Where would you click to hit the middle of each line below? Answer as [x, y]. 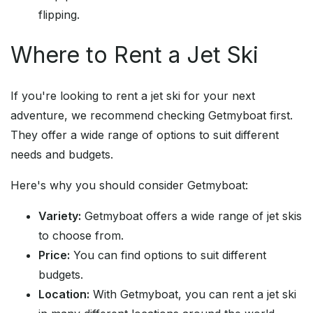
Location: [64, 294]
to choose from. [81, 236]
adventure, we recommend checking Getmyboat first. [152, 116]
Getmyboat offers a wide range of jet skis [191, 216]
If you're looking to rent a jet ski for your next [133, 96]
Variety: [60, 216]
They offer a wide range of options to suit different [145, 135]
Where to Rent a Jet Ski [134, 55]
